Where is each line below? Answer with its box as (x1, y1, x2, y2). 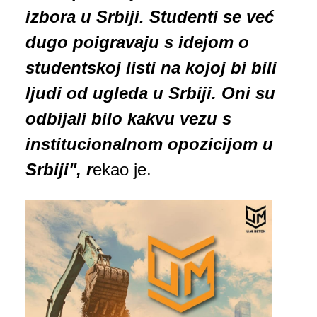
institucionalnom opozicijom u (25, 134, 273, 154)
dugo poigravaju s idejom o (25, 33, 249, 52)
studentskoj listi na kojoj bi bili (25, 58, 277, 77)
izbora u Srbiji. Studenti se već (25, 7, 274, 26)
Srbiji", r (25, 160, 93, 179)
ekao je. (93, 160, 151, 179)
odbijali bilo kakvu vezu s (25, 109, 231, 128)
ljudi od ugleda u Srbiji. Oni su (25, 83, 275, 103)
